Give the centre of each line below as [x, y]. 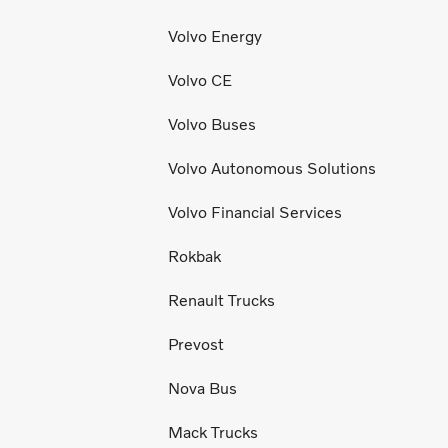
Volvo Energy [215, 37]
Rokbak [194, 257]
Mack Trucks [213, 433]
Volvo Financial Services [255, 213]
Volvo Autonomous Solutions [272, 169]
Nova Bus [202, 389]
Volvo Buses [212, 125]
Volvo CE [200, 81]
